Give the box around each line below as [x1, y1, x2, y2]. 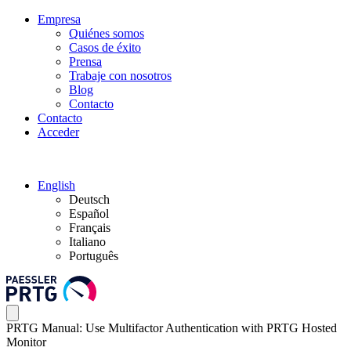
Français [69, 221, 110, 234]
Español [69, 207, 109, 220]
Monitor [6, 335, 46, 349]
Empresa [38, 13, 81, 26]
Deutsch [69, 193, 110, 206]
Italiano [69, 235, 106, 248]
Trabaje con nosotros [69, 69, 172, 82]
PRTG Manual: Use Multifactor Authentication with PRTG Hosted [6, 321, 337, 335]
